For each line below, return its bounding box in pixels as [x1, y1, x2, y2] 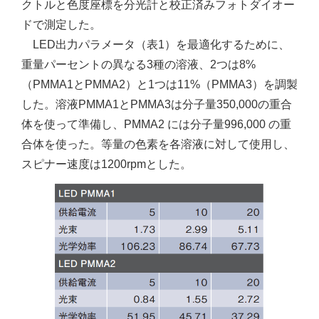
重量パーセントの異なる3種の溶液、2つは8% [21, 58, 256, 70]
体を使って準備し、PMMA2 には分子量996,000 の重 [21, 118, 291, 130]
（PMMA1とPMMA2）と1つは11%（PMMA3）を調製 [21, 78, 298, 90]
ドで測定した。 [21, 19, 101, 31]
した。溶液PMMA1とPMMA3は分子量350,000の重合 [21, 98, 292, 110]
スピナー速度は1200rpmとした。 [21, 158, 192, 170]
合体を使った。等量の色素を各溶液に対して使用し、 [21, 138, 295, 150]
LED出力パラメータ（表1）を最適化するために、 [21, 38, 290, 51]
